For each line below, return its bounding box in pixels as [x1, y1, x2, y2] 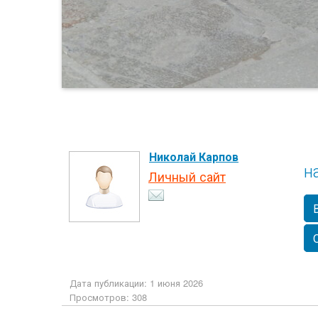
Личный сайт [148, 167, 226, 185]
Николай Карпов [149, 148, 238, 165]
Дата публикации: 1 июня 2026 [70, 276, 203, 290]
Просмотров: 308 [70, 290, 147, 304]
